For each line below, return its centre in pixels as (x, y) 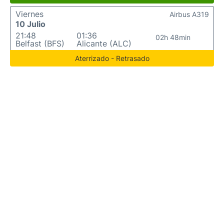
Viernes (29, 14)
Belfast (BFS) (40, 43)
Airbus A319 (189, 14)
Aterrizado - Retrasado (112, 58)
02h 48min (173, 37)
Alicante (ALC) (104, 43)
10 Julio (30, 24)
